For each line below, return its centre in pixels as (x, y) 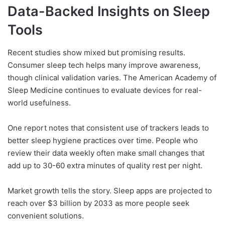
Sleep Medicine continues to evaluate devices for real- (105, 90)
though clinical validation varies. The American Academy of (112, 77)
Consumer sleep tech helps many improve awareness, (104, 65)
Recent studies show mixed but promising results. (96, 52)
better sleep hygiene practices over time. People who (103, 140)
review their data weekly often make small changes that (106, 153)
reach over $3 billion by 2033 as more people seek (98, 203)
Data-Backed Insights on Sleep (109, 12)
